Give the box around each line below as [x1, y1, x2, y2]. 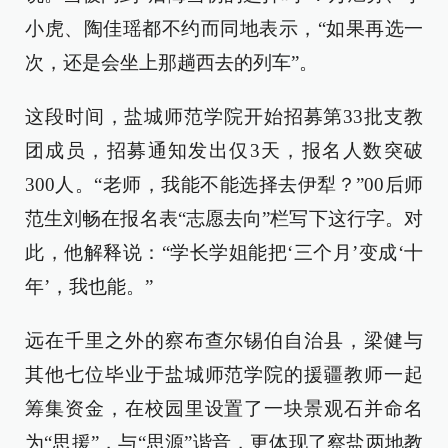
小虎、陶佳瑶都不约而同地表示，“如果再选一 [25, 18, 423, 39]
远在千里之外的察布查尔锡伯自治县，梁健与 [25, 330, 423, 351]
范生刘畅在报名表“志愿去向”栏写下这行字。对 [25, 208, 423, 229]
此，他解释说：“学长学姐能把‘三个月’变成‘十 [25, 242, 423, 263]
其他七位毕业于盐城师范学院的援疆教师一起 [25, 364, 423, 385]
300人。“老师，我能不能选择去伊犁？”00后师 [25, 174, 423, 195]
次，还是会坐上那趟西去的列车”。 [25, 52, 318, 73]
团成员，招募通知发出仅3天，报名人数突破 [25, 140, 423, 161]
